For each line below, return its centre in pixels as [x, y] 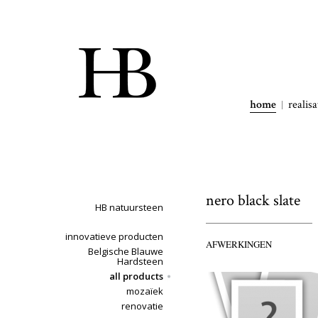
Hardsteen [140, 261]
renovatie [142, 306]
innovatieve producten [114, 236]
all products [136, 276]
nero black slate [253, 201]
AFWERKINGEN [239, 244]
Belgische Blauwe [126, 251]
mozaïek [145, 291]
